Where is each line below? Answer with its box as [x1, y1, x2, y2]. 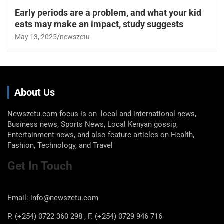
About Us [14, 86, 55, 98]
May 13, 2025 [15, 32, 57, 41]
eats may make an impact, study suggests [15, 18, 183, 29]
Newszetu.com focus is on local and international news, [7, 109, 196, 118]
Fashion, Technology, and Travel [7, 140, 113, 150]
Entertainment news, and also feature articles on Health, [7, 130, 194, 139]
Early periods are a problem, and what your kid [15, 7, 201, 18]
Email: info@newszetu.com [7, 193, 98, 202]
